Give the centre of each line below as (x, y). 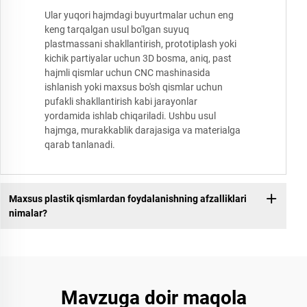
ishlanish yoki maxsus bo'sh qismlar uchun (134, 87)
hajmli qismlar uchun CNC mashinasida (127, 73)
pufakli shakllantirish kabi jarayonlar (121, 102)
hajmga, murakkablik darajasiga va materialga (143, 131)
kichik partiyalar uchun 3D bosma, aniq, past (138, 59)
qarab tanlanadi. (80, 145)
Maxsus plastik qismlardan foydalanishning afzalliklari (127, 198)
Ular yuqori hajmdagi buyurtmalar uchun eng (139, 15)
